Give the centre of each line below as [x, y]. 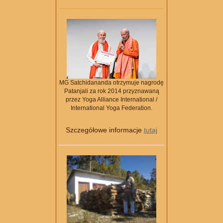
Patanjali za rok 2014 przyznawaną [111, 91]
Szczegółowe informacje [105, 130]
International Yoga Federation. [111, 108]
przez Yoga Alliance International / [111, 100]
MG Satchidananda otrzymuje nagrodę [111, 83]
